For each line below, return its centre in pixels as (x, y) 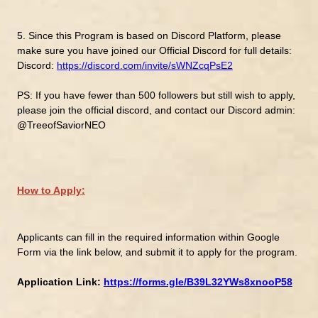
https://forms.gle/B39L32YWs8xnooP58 (198, 281)
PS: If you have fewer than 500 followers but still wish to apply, (156, 95)
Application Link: (60, 281)
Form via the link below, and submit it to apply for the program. (157, 252)
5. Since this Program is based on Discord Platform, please (149, 35)
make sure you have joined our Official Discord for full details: (154, 50)
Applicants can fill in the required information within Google (148, 237)
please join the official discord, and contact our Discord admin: (156, 110)
